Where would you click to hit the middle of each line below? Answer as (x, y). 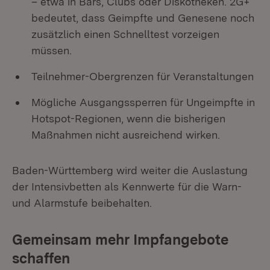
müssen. (52, 50)
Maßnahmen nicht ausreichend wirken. (126, 135)
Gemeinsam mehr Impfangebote (120, 240)
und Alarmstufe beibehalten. (82, 203)
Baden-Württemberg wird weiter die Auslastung (130, 170)
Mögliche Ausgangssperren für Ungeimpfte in (143, 102)
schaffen (41, 258)
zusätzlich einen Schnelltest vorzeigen (125, 34)
